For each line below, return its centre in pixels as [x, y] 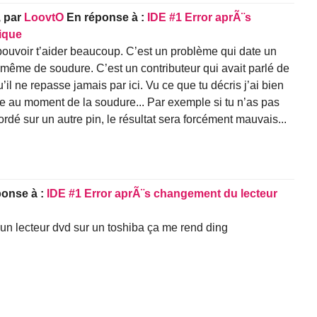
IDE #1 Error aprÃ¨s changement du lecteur [162, 194]
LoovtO [44, 18]
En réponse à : [107, 18]
